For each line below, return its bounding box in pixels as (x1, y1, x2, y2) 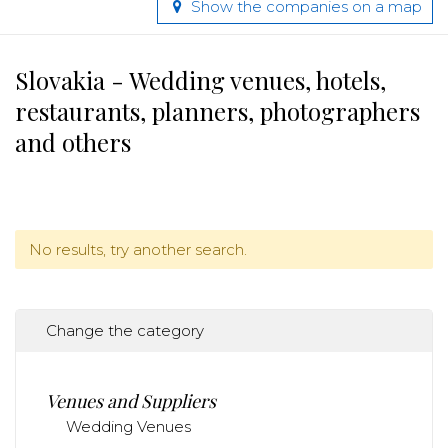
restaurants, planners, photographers (15, 95, 420, 127)
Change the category (46, 321, 204, 340)
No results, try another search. (28, 239, 247, 259)
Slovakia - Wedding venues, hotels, (15, 64, 386, 96)
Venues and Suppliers (46, 389, 216, 413)
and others (15, 126, 131, 158)
